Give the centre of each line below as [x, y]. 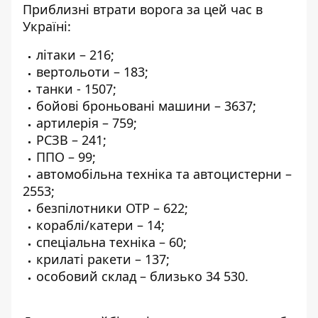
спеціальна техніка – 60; [111, 242]
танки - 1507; [76, 89]
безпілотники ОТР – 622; [112, 208]
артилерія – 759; [87, 123]
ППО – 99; [66, 157]
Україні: [47, 26]
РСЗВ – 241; [71, 140]
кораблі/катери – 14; [100, 225]
